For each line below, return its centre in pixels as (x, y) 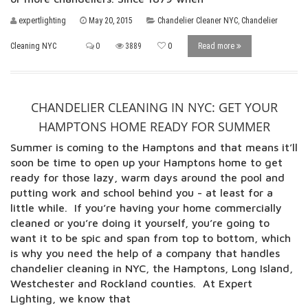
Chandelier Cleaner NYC (198, 21)
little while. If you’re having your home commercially (146, 208)
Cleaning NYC (33, 46)
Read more (217, 46)
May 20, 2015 (111, 21)
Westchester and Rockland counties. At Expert (131, 283)
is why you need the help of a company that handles (145, 253)
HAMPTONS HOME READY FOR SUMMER (154, 126)
